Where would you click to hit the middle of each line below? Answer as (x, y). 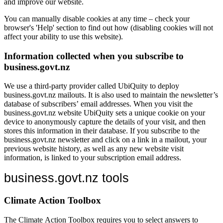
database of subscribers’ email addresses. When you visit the (98, 104)
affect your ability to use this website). (63, 36)
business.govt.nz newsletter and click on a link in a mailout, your (105, 140)
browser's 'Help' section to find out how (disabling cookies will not (109, 27)
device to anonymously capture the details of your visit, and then (105, 122)
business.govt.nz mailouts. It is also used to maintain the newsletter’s (111, 95)
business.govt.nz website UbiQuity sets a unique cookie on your (105, 113)
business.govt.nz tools (66, 178)
